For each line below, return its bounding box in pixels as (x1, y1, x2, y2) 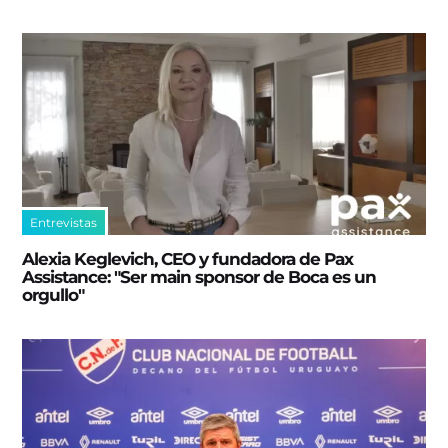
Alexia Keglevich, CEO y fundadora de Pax (22, 248, 354, 269)
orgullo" (22, 284, 85, 305)
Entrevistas (30, 214, 98, 230)
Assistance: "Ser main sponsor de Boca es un (22, 266, 377, 287)
